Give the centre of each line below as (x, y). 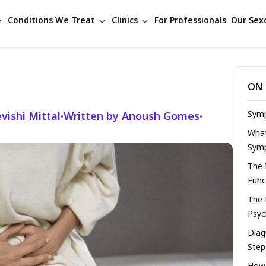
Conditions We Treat (51, 21)
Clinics (124, 21)
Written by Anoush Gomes (132, 117)
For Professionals (190, 21)
